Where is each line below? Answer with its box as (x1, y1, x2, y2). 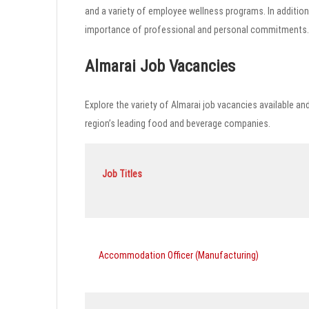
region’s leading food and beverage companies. (85, 117, 270, 129)
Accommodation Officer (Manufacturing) (99, 249, 259, 261)
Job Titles (102, 168, 142, 179)
